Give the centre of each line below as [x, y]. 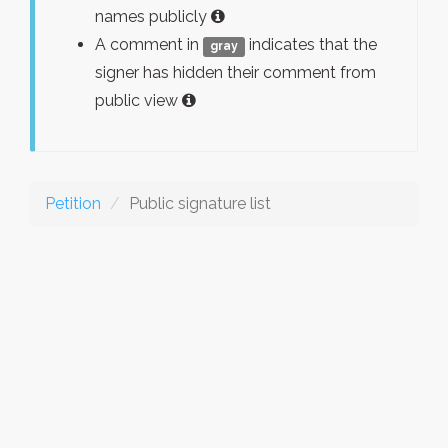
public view [138, 100]
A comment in [149, 44]
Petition [73, 203]
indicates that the [311, 44]
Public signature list [200, 203]
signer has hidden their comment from [235, 72]
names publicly [153, 16]
